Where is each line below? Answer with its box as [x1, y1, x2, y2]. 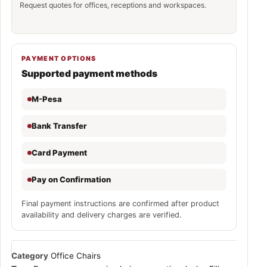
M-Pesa [32, 94, 62, 104]
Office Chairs [51, 250, 101, 260]
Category [11, 250, 48, 260]
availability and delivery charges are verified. [21, 210, 182, 219]
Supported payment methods [21, 67, 157, 79]
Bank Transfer [32, 120, 87, 131]
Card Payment [32, 147, 87, 157]
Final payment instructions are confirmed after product [21, 198, 219, 208]
